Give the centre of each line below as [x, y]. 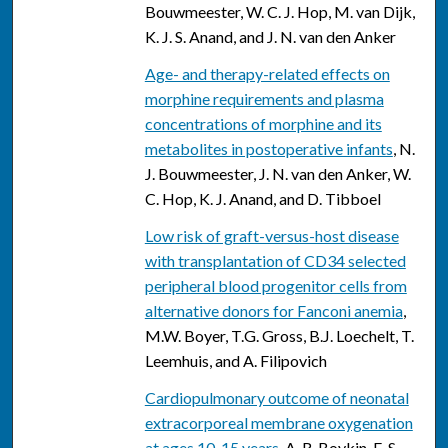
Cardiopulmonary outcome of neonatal [276, 398]
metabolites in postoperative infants [268, 149]
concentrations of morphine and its [263, 124]
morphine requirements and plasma [264, 99]
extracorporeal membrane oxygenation [278, 423]
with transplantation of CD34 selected [275, 261]
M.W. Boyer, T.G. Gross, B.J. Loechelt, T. [279, 336]
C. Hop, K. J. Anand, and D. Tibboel [262, 199]
